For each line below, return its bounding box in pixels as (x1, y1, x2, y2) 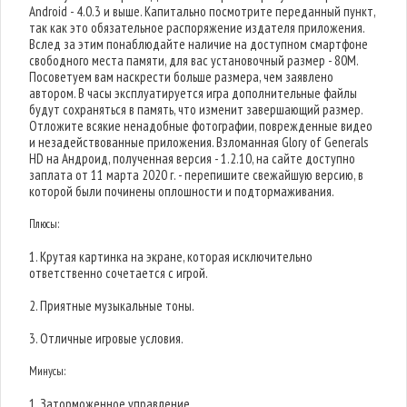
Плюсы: (29, 216, 60, 232)
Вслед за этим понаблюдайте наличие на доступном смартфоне (29, 35, 369, 53)
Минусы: (29, 363, 66, 379)
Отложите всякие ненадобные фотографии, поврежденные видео (29, 117, 373, 134)
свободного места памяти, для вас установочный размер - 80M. (29, 52, 359, 69)
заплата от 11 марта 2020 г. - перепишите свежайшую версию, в (29, 166, 364, 184)
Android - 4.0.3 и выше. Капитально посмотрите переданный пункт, (29, 3, 376, 20)
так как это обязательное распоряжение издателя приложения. (29, 19, 365, 36)
